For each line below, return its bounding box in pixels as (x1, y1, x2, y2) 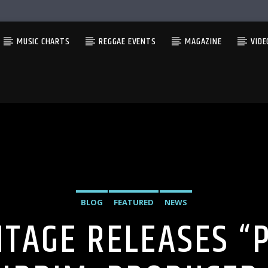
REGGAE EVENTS (99, 34, 156, 49)
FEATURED (113, 197, 154, 208)
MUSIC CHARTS (16, 34, 70, 49)
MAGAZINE (185, 34, 222, 49)
